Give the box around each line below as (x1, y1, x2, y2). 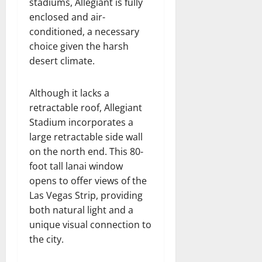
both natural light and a (29, 204, 133, 217)
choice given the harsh (29, 40, 129, 53)
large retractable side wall (29, 130, 143, 144)
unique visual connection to (29, 218, 151, 232)
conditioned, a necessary (29, 25, 139, 39)
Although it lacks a (29, 87, 109, 100)
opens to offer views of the (29, 174, 147, 188)
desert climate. (29, 54, 95, 68)
